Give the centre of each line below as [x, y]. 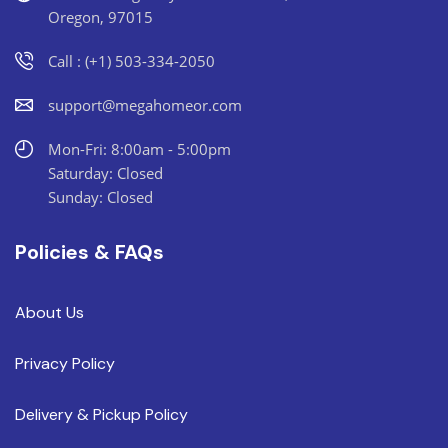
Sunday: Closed [100, 196]
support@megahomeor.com [145, 104]
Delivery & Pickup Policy [101, 414]
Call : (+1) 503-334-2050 [131, 60]
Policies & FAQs [89, 251]
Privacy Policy [65, 363]
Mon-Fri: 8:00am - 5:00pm [139, 148]
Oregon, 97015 [100, 16]
